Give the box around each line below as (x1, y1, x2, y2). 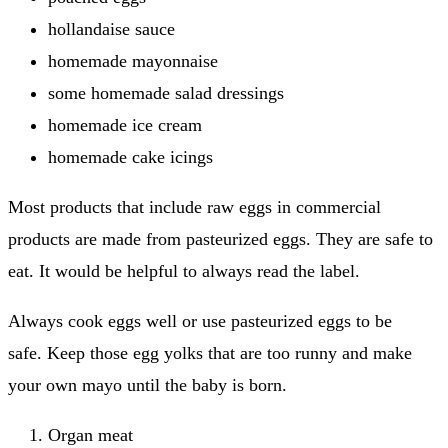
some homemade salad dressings (48, 83, 284, 104)
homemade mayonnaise (48, 51, 218, 72)
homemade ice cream (48, 115, 202, 136)
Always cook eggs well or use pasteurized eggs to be (8, 311, 392, 332)
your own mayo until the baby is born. (8, 375, 287, 396)
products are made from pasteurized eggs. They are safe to (8, 229, 433, 250)
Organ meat (48, 425, 133, 446)
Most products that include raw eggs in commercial (8, 197, 381, 218)
